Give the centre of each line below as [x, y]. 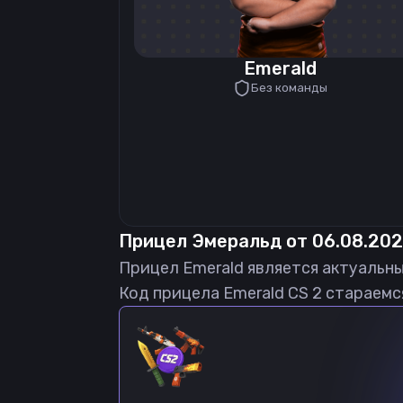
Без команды [289, 88]
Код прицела [171, 293]
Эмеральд [237, 241]
